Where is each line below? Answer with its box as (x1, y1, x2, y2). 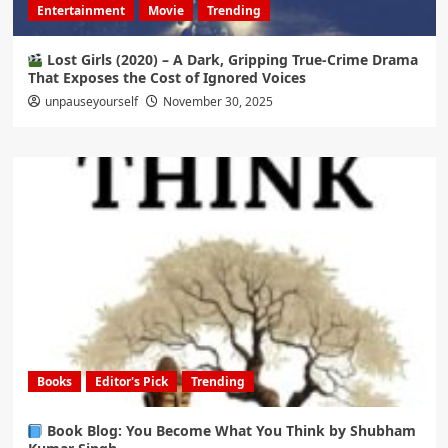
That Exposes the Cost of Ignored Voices (27, 68, 306, 88)
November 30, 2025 (162, 93, 273, 111)
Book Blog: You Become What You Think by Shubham (43, 421, 417, 441)
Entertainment (36, 2, 125, 20)
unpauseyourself (44, 93, 138, 111)
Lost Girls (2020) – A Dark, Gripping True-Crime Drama (43, 50, 419, 70)
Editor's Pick (94, 373, 168, 391)
